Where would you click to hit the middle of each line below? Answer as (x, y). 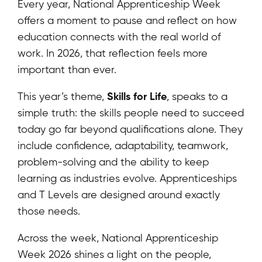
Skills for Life (137, 96)
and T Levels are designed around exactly (119, 194)
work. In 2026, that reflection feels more (113, 53)
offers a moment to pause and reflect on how (127, 20)
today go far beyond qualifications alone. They (130, 129)
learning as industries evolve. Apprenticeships (127, 178)
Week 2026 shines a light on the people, (114, 254)
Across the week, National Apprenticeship (118, 237)
